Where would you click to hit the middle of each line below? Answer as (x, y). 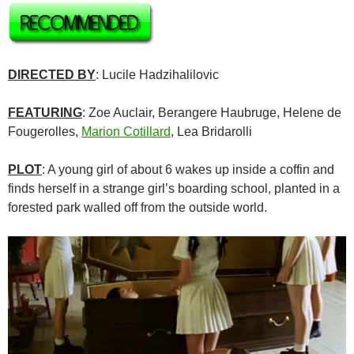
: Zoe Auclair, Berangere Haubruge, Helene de (212, 113)
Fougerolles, (45, 132)
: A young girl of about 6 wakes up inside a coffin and (188, 170)
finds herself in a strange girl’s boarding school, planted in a (174, 189)
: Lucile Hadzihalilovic (157, 75)
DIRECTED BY (52, 75)
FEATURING (45, 113)
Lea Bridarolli (215, 132)
